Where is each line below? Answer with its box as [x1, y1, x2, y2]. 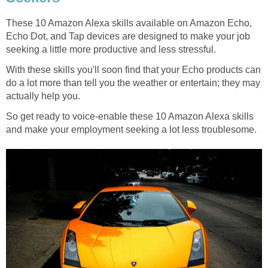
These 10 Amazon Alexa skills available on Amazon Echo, [6, 18, 252, 29]
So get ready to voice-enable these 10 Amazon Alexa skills [6, 111, 254, 122]
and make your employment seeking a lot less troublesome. [6, 124, 257, 135]
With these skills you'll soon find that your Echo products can [6, 65, 261, 75]
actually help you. [6, 91, 80, 102]
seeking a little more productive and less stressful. [6, 44, 216, 55]
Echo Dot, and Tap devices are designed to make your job [6, 31, 250, 42]
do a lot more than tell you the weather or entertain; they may [6, 78, 260, 89]
